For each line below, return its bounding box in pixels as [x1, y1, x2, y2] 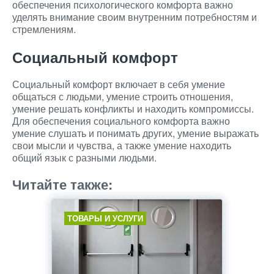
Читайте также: [12, 174, 113, 194]
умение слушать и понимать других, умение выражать [12, 126, 259, 140]
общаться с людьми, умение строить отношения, [12, 89, 233, 103]
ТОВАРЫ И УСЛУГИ [67, 212, 143, 224]
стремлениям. [12, 22, 76, 36]
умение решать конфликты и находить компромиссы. [12, 102, 254, 116]
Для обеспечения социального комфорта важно [12, 114, 230, 128]
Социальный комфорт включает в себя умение [12, 77, 225, 91]
